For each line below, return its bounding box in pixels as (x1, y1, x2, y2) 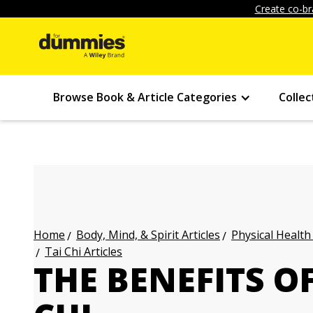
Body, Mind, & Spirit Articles (76, 227, 220, 242)
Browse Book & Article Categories (53, 89, 237, 105)
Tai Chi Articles (45, 244, 122, 259)
